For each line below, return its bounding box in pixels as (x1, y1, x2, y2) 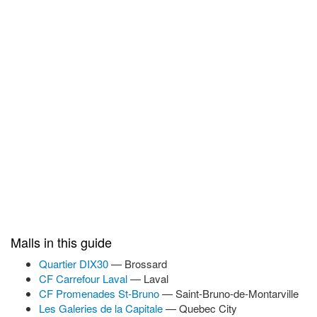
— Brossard (111, 256, 167, 271)
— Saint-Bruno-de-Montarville (162, 286, 299, 301)
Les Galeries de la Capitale (39, 301, 166, 316)
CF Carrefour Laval (39, 271, 130, 286)
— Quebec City (166, 301, 237, 316)
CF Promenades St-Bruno (39, 286, 162, 301)
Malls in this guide (11, 233, 112, 251)
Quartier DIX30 (39, 256, 111, 271)
